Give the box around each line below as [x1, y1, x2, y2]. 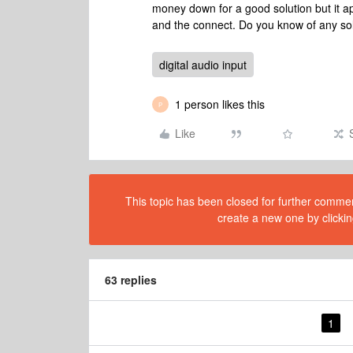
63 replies [105, 272, 157, 288]
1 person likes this [175, 96, 265, 112]
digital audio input [159, 57, 247, 72]
